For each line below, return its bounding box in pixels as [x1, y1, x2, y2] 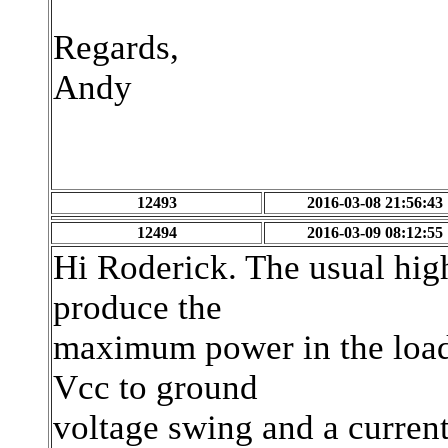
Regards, [53, 28, 179, 67]
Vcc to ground [53, 368, 258, 407]
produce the [53, 288, 222, 327]
